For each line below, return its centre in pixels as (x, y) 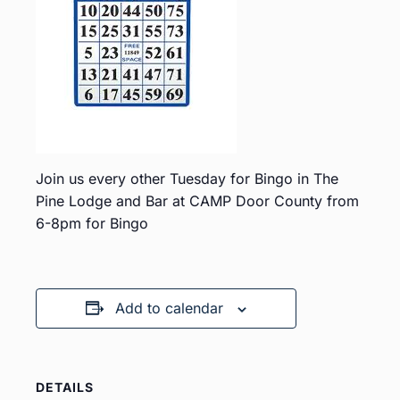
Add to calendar (169, 308)
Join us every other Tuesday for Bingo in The (187, 179)
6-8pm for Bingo (92, 223)
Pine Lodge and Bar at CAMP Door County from (197, 201)
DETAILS (65, 387)
